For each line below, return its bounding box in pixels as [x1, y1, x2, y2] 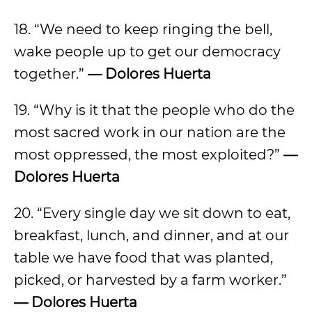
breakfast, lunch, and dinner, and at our [14, 227, 289, 244]
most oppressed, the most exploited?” [14, 146, 283, 163]
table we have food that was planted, [14, 249, 273, 266]
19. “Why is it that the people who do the [14, 102, 295, 118]
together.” [14, 65, 88, 82]
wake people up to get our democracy [14, 43, 281, 60]
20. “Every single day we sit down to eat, [14, 205, 290, 221]
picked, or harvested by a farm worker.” [14, 272, 287, 288]
